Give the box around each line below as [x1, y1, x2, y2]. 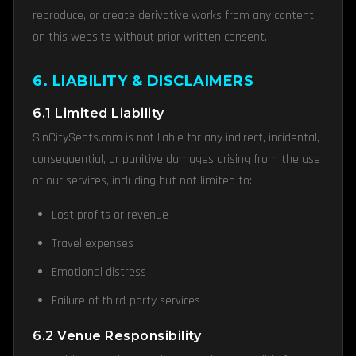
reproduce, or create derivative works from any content [33, 7, 314, 24]
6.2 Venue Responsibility [33, 328, 201, 343]
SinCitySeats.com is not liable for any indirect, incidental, [33, 130, 319, 146]
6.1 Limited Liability [33, 106, 164, 121]
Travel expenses [52, 235, 133, 252]
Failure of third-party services [52, 292, 200, 309]
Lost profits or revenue [52, 207, 168, 223]
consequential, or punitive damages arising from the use [33, 151, 320, 168]
